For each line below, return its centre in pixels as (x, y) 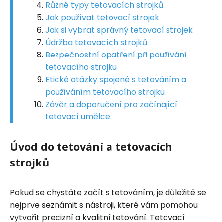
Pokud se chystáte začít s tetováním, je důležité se (108, 192)
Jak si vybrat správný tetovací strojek (119, 30)
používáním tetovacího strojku (105, 92)
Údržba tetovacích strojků (96, 42)
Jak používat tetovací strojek (102, 17)
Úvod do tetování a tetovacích (91, 146)
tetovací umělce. (78, 116)
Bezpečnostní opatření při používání (116, 55)
